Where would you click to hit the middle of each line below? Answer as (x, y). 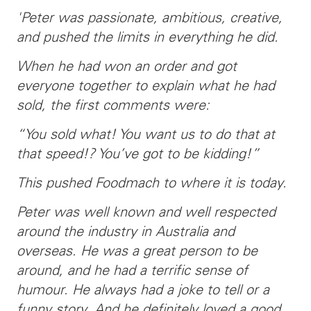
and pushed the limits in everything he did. (148, 36)
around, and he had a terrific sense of (132, 270)
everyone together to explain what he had (146, 85)
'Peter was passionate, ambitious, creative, (150, 17)
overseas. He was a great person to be (137, 250)
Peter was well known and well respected (146, 211)
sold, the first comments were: (113, 104)
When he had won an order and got (127, 66)
